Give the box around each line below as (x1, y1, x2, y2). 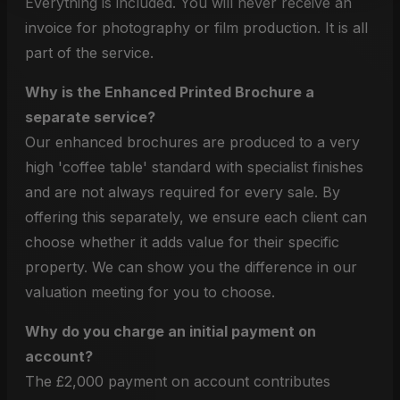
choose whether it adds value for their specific (25, 233, 339, 251)
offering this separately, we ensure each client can (25, 208, 367, 226)
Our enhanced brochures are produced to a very (25, 133, 360, 151)
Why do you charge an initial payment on (25, 322, 316, 340)
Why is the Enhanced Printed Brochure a (25, 83, 314, 101)
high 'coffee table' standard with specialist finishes (25, 158, 363, 176)
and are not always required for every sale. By (25, 183, 340, 201)
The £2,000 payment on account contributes (25, 372, 330, 390)
